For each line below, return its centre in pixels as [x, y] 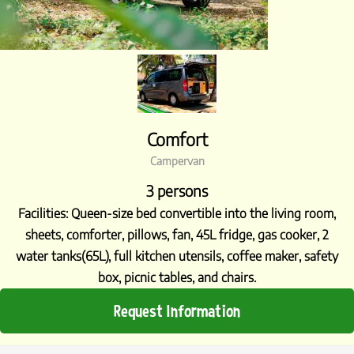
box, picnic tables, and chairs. [177, 278]
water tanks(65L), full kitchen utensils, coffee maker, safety [177, 256]
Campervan [177, 161]
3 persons [177, 191]
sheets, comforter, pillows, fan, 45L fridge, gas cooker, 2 [177, 235]
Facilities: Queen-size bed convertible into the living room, [177, 214]
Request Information [177, 311]
